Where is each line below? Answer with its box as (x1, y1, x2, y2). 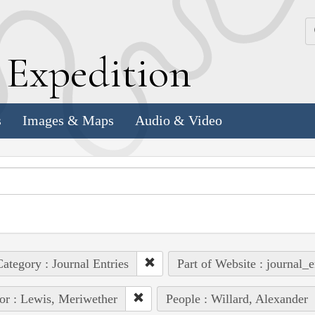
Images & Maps (22, 112, 114, 129)
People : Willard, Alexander (165, 291, 308, 306)
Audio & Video (135, 112, 222, 129)
